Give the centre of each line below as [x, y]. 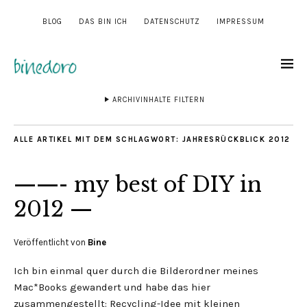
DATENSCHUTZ [172, 22]
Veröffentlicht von [51, 243]
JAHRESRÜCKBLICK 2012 [236, 140]
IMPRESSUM [241, 22]
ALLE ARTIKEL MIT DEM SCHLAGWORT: [98, 140]
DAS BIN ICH [103, 22]
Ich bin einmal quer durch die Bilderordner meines [136, 271]
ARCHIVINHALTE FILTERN [158, 100]
